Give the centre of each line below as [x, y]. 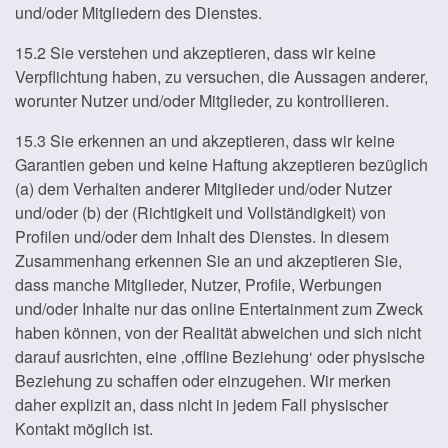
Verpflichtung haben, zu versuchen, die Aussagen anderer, [221, 76]
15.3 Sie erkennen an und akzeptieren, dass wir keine [205, 140]
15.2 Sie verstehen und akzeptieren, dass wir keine [195, 52]
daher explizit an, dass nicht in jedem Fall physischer [201, 404]
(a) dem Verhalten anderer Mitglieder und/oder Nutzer [203, 188]
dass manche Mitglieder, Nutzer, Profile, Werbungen [198, 284]
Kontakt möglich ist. [84, 428]
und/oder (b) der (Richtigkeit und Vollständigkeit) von [200, 212]
